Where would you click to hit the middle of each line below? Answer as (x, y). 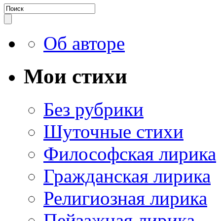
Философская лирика (130, 154)
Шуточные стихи (113, 132)
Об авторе (84, 43)
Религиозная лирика (125, 198)
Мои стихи (75, 76)
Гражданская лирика (127, 176)
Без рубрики (93, 110)
